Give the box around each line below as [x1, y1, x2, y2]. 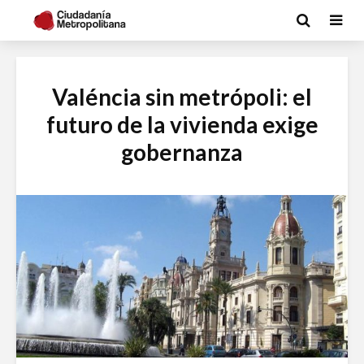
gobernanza [121, 138, 243, 166]
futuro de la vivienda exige [45, 110, 318, 138]
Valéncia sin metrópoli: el [52, 83, 312, 110]
